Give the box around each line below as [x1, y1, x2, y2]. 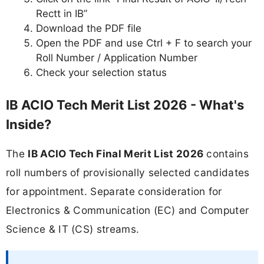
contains [203, 147, 249, 160]
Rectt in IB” [36, 8, 87, 20]
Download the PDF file [36, 22, 141, 35]
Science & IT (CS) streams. [6, 222, 140, 235]
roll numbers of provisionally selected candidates [6, 166, 250, 179]
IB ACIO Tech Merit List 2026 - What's [6, 97, 244, 113]
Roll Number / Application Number [36, 52, 197, 64]
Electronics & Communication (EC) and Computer [6, 203, 249, 216]
